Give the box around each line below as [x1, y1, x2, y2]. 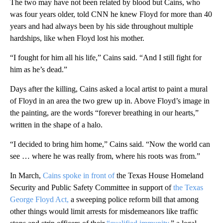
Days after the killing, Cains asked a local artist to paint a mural [10, 84, 208, 93]
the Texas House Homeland [114, 171, 204, 180]
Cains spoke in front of [43, 171, 114, 180]
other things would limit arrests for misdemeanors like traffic [10, 207, 198, 216]
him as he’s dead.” [10, 65, 67, 74]
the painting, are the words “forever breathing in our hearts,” [10, 108, 199, 117]
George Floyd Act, [10, 195, 69, 204]
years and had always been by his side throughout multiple [10, 21, 193, 30]
